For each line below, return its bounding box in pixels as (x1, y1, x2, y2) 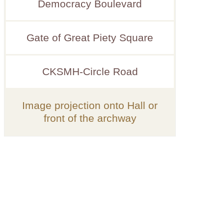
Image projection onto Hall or (22, 99, 158, 111)
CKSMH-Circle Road (42, 65, 138, 78)
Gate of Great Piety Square (27, 31, 153, 44)
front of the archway (43, 112, 137, 124)
